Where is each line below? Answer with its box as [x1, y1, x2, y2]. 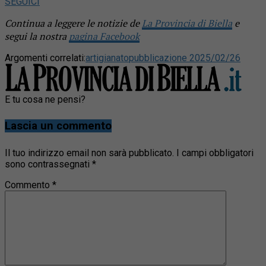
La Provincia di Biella [142, 16, 232, 30]
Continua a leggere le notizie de [5, 16, 142, 30]
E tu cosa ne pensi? [5, 93, 85, 105]
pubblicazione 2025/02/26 [129, 52, 240, 64]
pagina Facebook [69, 29, 140, 43]
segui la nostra [5, 29, 69, 43]
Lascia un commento [5, 119, 112, 133]
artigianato [85, 52, 129, 64]
